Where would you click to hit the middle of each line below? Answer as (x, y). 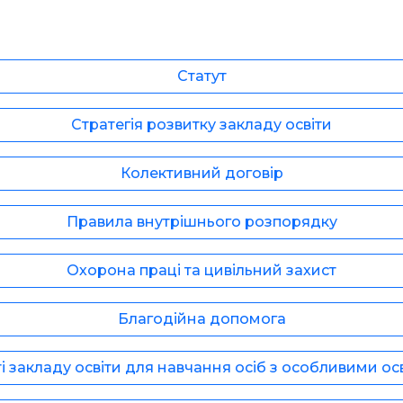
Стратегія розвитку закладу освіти (201, 125)
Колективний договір (201, 174)
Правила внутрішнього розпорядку (201, 222)
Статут (201, 76)
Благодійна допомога (201, 319)
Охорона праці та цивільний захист (201, 271)
